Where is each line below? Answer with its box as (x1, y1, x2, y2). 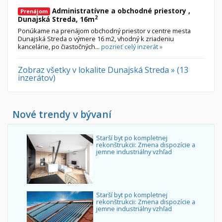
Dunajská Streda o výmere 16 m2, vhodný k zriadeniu (18, 34, 174, 44)
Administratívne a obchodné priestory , (50, 6, 190, 16)
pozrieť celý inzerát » (101, 42, 163, 52)
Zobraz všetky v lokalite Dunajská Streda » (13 (18, 64, 188, 76)
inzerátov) (18, 72, 55, 84)
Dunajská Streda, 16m (18, 14, 95, 24)
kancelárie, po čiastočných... (18, 42, 101, 52)
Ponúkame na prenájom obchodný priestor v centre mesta (18, 26, 191, 36)
